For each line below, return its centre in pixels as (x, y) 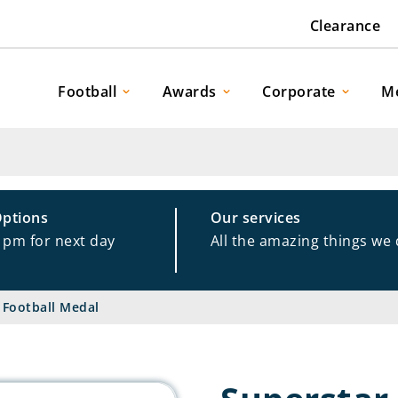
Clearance (345, 26)
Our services (255, 218)
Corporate (299, 91)
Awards (189, 91)
